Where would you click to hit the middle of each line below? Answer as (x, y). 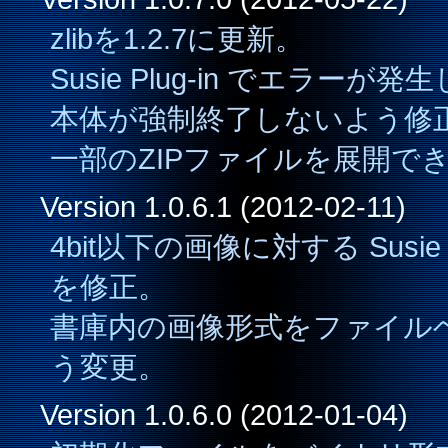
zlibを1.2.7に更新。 (177, 38)
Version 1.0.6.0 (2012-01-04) (224, 414)
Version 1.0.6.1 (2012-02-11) (223, 206)
